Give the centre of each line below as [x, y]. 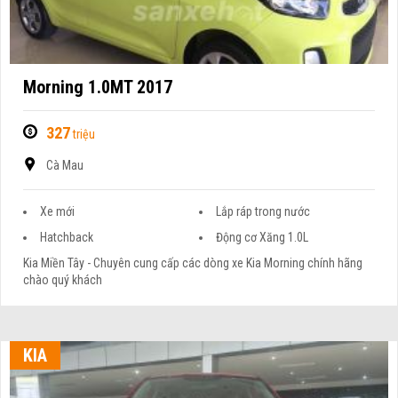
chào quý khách [63, 280]
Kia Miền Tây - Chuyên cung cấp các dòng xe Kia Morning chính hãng [193, 263]
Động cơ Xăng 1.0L [262, 238]
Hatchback [67, 238]
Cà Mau [65, 166]
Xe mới [58, 212]
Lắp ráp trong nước [263, 212]
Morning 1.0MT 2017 [98, 88]
